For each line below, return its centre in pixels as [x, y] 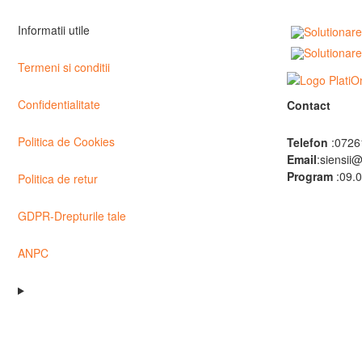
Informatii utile [54, 29]
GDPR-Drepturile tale [72, 215]
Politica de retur [58, 178]
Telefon [307, 142]
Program [309, 176]
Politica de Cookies [66, 141]
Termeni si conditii [64, 67]
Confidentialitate [59, 104]
